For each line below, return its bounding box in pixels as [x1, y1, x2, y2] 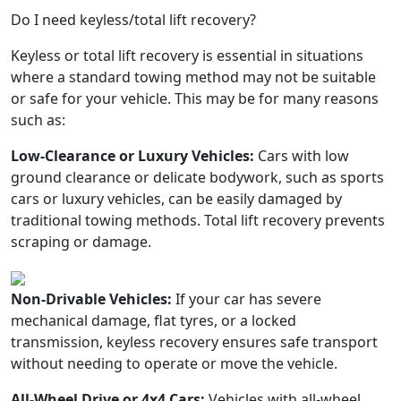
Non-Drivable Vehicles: [11, 288, 172, 309]
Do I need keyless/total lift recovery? [11, 9, 256, 30]
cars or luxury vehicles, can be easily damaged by [11, 188, 342, 209]
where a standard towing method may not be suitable [11, 66, 376, 87]
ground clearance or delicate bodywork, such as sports [11, 166, 384, 187]
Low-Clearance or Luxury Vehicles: [11, 145, 254, 166]
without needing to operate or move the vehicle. [11, 353, 337, 373]
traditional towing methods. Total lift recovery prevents [11, 209, 385, 230]
